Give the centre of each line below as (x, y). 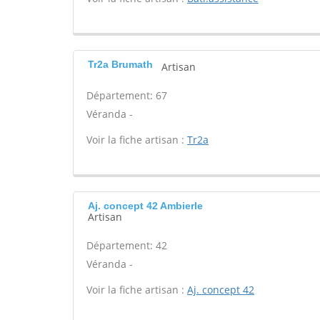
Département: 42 (127, 245)
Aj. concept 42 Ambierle (145, 206)
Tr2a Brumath (120, 64)
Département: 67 (127, 95)
